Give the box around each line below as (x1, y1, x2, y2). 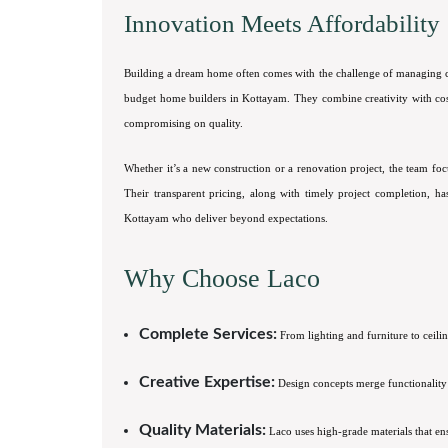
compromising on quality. (124, 117, 243, 129)
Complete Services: (139, 326, 277, 342)
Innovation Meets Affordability (124, 10, 440, 37)
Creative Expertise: (139, 374, 275, 390)
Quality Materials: (139, 422, 266, 438)
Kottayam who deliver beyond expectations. (124, 212, 328, 224)
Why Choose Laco (124, 264, 320, 293)
